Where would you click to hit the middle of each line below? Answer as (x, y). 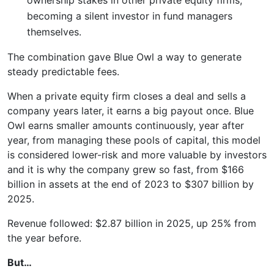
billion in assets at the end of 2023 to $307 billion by (131, 184)
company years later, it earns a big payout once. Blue (131, 110)
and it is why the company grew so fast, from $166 (126, 169)
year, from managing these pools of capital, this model (134, 140)
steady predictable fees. (63, 71)
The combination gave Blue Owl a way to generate (124, 57)
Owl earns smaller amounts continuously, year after (126, 125)
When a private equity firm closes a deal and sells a (127, 96)
